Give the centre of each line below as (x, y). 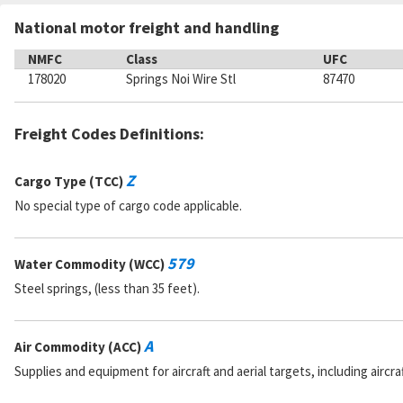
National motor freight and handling (147, 27)
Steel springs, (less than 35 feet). (107, 288)
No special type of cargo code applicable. (128, 206)
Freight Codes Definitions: (109, 134)
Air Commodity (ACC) (79, 347)
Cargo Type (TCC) (70, 181)
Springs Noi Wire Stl (181, 79)
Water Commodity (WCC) (91, 264)
